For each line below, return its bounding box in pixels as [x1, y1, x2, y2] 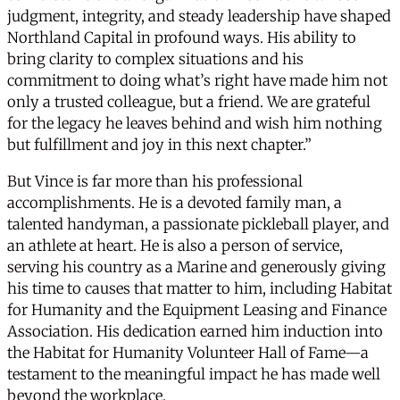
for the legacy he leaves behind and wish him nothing [7, 114, 382, 134]
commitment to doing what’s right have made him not [7, 71, 387, 91]
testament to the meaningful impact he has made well [7, 364, 380, 384]
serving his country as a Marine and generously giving [7, 257, 386, 277]
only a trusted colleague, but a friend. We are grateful [7, 93, 371, 112]
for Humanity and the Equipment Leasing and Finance [7, 300, 387, 320]
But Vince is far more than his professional [7, 171, 303, 191]
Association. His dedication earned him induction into [7, 321, 383, 341]
